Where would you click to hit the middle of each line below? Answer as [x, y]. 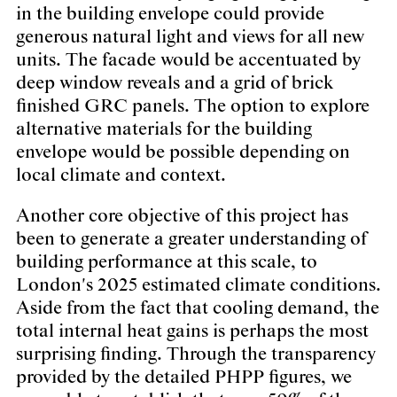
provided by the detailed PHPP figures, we [184, 378]
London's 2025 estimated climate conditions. [198, 286]
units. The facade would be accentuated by [188, 61]
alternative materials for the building [164, 130]
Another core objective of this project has [182, 217]
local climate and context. [121, 176]
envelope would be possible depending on [183, 153]
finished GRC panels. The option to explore [193, 107]
